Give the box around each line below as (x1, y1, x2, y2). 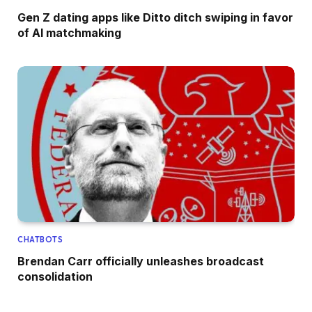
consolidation (17, 270, 93, 284)
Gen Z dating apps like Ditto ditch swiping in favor (17, 10, 293, 25)
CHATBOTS (17, 235, 63, 245)
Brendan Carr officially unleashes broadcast (17, 254, 264, 269)
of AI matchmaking (17, 26, 121, 40)
